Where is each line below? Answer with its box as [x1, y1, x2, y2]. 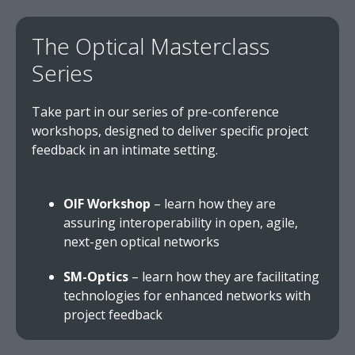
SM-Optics [63, 268, 128, 285]
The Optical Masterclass [32, 31, 269, 61]
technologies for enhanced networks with [63, 287, 311, 304]
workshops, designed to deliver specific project [32, 122, 308, 139]
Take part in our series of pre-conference [32, 103, 279, 120]
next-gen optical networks [63, 233, 219, 250]
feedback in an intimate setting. [32, 141, 218, 158]
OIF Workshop [63, 195, 151, 212]
